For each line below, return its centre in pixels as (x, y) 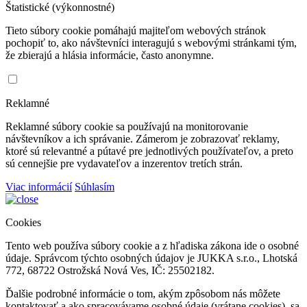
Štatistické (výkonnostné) (60, 7)
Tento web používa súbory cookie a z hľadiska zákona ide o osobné (152, 246)
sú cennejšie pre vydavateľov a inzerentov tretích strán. (124, 163)
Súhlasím (95, 187)
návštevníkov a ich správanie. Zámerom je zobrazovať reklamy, (143, 139)
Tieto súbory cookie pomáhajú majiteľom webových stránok (136, 30)
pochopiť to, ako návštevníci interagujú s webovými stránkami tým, (151, 43)
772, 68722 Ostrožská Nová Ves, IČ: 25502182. (110, 270)
